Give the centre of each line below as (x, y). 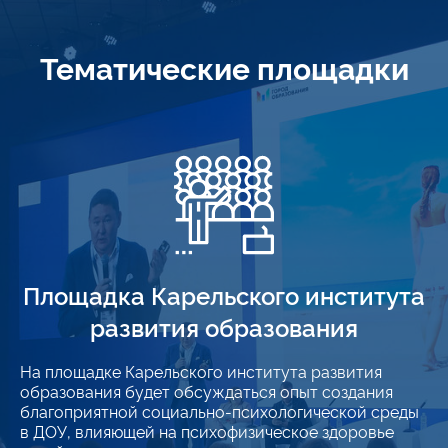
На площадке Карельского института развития (201, 371)
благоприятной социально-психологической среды (219, 411)
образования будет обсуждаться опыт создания (206, 391)
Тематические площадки (224, 66)
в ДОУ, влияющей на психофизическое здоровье (207, 431)
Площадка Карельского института (224, 294)
